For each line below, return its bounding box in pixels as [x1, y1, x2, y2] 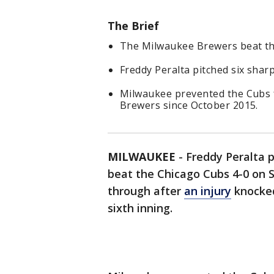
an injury [184, 183, 231, 199]
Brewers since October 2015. [120, 98, 258, 113]
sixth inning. [108, 201, 172, 216]
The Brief [108, 18, 159, 34]
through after [108, 183, 184, 199]
